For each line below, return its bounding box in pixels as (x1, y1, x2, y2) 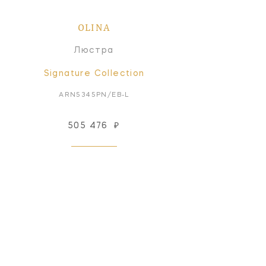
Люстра (74, 46, 114, 55)
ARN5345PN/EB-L (59, 91, 129, 99)
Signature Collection (43, 69, 145, 78)
